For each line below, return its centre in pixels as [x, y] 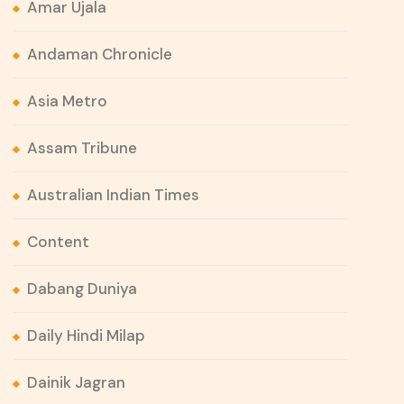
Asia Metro [67, 101]
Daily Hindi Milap [86, 336]
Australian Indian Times [113, 195]
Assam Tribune [82, 148]
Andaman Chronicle [100, 55]
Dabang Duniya [82, 289]
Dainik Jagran [76, 383]
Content [58, 242]
